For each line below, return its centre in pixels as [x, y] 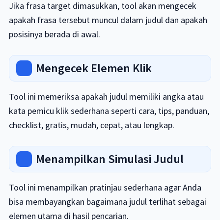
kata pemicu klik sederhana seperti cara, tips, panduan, [109, 111]
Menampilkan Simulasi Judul [110, 159]
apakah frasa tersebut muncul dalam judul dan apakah [108, 20]
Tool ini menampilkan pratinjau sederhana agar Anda [105, 187]
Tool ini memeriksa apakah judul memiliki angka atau [106, 96]
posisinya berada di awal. [54, 34]
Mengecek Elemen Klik [94, 68]
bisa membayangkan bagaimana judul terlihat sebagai [107, 202]
